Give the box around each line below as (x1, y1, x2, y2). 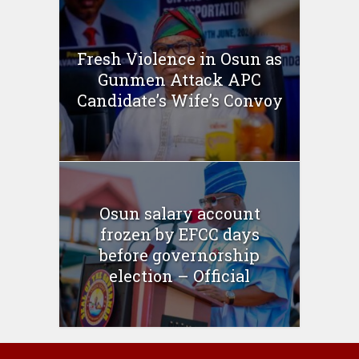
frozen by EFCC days (99, 223, 260, 244)
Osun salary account (99, 202, 260, 224)
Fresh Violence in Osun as (77, 47, 282, 69)
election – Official (109, 264, 250, 286)
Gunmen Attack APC (98, 68, 261, 90)
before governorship (99, 244, 260, 265)
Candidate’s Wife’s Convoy (76, 89, 283, 111)
